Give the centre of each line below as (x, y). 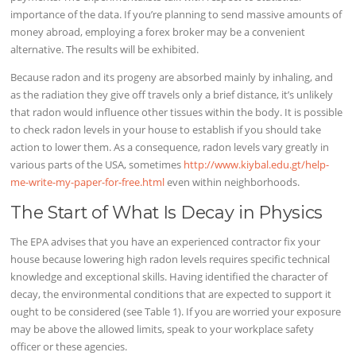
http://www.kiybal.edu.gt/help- (257, 165)
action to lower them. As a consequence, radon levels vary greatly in (170, 147)
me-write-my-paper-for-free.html (88, 182)
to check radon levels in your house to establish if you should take (166, 130)
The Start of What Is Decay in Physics (167, 212)
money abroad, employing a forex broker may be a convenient (158, 32)
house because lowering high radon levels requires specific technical (170, 259)
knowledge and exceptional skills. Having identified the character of (169, 276)
